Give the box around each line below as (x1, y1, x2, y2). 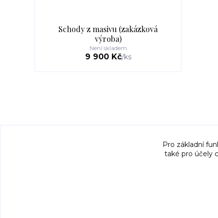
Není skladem (89, 44, 127, 52)
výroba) (94, 34, 122, 44)
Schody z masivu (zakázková (58, 24, 158, 34)
